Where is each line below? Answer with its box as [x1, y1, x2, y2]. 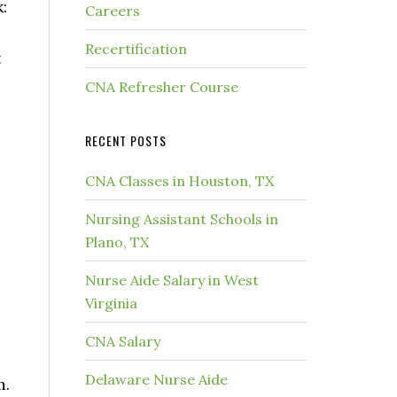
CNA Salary [85, 332, 160, 350]
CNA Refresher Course [85, 78, 238, 96]
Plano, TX [85, 233, 149, 251]
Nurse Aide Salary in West [85, 271, 259, 289]
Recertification [85, 40, 187, 58]
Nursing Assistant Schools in [85, 210, 278, 228]
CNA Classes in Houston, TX [85, 172, 274, 190]
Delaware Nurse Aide [85, 370, 228, 388]
